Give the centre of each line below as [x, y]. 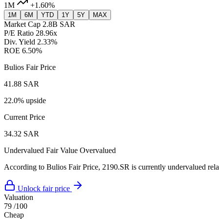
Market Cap [22, 24]
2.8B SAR [59, 24]
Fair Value [62, 151]
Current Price [24, 117]
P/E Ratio [19, 33]
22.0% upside [25, 101]
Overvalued [98, 151]
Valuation [19, 197]
